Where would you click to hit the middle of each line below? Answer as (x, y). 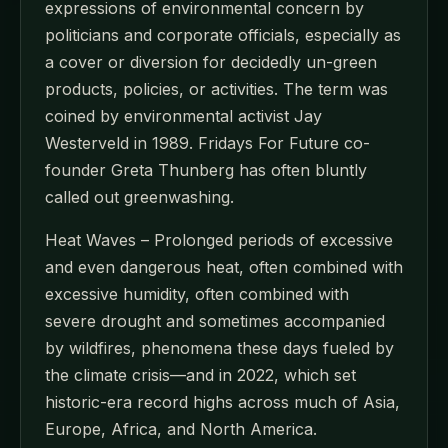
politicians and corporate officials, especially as (223, 34)
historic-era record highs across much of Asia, (222, 401)
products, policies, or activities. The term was (216, 88)
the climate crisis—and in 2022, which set (200, 374)
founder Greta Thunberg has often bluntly (206, 169)
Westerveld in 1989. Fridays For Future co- (207, 142)
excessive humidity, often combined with (197, 293)
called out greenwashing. (139, 196)
